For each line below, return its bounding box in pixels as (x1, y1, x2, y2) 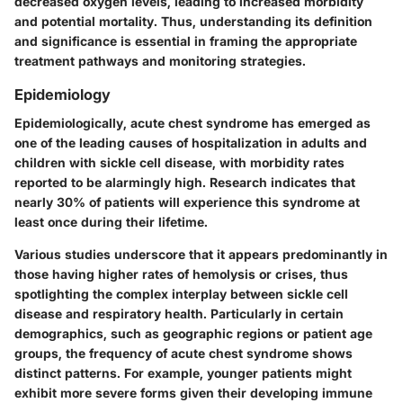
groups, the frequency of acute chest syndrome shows (14, 345, 353, 361)
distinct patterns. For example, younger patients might (14, 364, 352, 381)
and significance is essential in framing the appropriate (14, 32, 357, 49)
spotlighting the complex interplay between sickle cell (14, 285, 348, 301)
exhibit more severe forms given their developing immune (14, 384, 372, 400)
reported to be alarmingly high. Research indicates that (14, 174, 355, 190)
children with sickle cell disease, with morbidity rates (14, 154, 345, 170)
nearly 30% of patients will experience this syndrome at (14, 193, 360, 210)
